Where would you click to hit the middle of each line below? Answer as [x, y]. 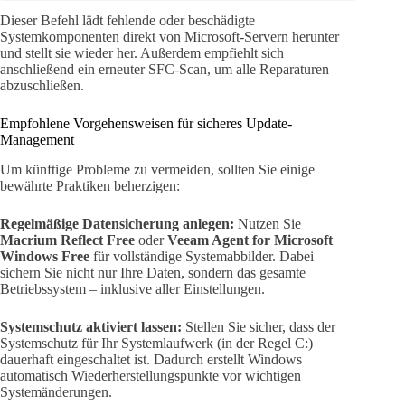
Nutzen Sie [268, 223]
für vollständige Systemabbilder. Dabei [202, 256]
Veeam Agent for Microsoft [250, 240]
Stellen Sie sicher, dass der [259, 326]
